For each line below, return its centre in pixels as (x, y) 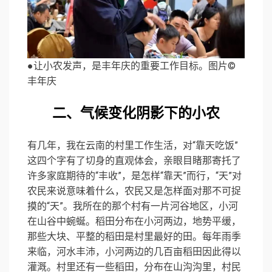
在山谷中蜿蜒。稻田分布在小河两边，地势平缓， (134, 222)
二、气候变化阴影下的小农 (136, 114)
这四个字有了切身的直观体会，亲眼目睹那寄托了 (134, 161)
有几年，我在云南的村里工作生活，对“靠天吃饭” (133, 146)
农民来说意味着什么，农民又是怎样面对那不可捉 (134, 191)
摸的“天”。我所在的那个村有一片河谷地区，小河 (133, 206)
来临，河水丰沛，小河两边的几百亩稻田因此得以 (134, 252)
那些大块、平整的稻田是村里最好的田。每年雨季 (134, 237)
